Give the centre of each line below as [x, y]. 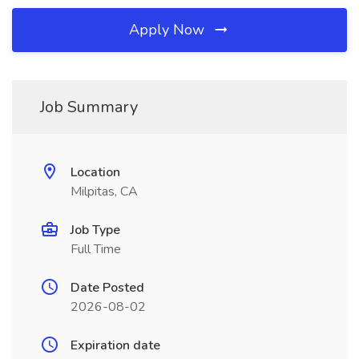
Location [95, 172]
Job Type [95, 230]
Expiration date [115, 345]
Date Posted [107, 288]
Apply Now [169, 30]
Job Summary [89, 107]
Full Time [96, 249]
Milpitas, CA [104, 192]
